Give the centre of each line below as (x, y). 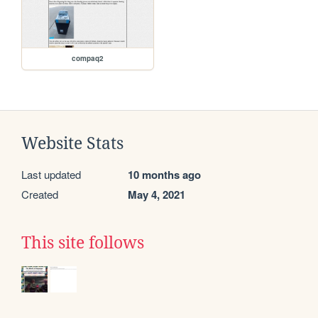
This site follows (83, 243)
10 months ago (164, 175)
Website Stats (72, 144)
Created (40, 194)
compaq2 (88, 59)
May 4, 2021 (157, 195)
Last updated (51, 175)
